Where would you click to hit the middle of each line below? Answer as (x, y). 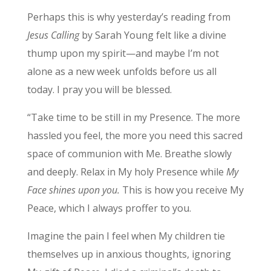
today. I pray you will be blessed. (99, 90)
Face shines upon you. (74, 190)
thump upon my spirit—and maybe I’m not (123, 54)
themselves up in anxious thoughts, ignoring (129, 254)
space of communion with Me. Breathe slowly (129, 154)
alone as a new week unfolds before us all (122, 72)
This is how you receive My (183, 190)
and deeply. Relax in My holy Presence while (126, 172)
